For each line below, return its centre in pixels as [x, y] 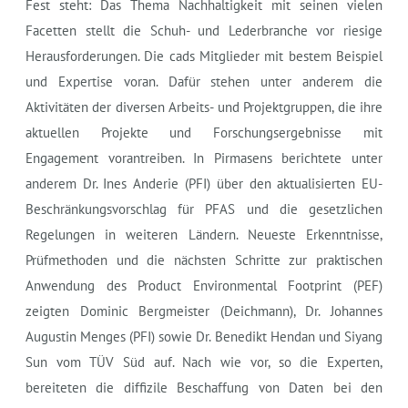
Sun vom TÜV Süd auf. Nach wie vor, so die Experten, [204, 362]
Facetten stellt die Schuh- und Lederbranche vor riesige [204, 30]
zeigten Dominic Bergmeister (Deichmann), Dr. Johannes [204, 311]
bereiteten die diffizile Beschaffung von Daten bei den [204, 387]
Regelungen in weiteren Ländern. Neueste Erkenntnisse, [204, 234]
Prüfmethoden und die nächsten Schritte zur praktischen [204, 260]
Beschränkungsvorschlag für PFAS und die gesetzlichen [204, 209]
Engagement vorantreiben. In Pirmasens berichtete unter [204, 158]
